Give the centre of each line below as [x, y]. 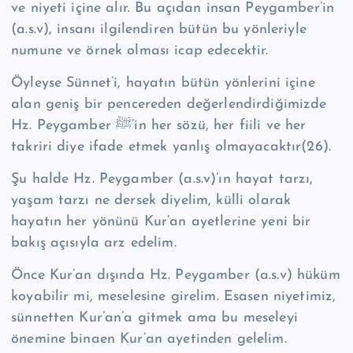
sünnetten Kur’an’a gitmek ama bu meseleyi [154, 318]
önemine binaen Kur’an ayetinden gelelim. [149, 340]
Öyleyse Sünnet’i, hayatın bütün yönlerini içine [163, 84]
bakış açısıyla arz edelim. [94, 243]
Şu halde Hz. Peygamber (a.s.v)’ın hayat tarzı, [162, 180]
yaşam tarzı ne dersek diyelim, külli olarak [151, 201]
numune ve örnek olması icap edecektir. [142, 51]
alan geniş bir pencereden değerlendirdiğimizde [169, 105]
